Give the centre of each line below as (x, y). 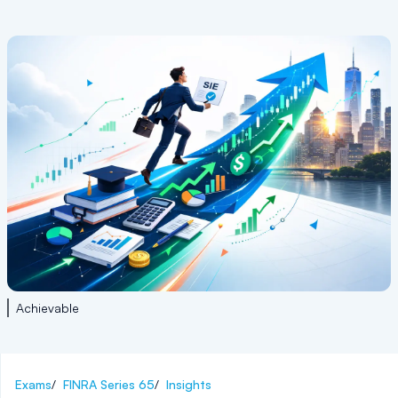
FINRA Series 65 (109, 384)
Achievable (48, 308)
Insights (189, 384)
